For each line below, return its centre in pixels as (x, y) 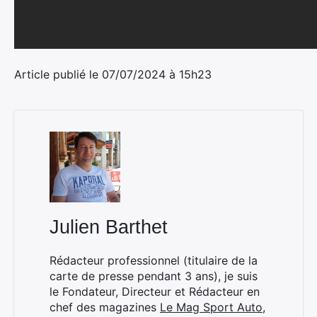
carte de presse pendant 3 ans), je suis (154, 276)
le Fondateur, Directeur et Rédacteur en (155, 292)
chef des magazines (105, 307)
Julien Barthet (109, 227)
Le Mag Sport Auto (211, 307)
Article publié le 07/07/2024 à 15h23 (113, 74)
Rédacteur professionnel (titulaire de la (154, 260)
